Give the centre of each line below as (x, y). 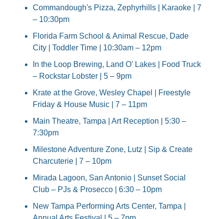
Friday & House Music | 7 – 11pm (90, 105)
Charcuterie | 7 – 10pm (72, 161)
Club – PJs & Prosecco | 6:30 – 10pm (97, 190)
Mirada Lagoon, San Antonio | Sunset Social (109, 178)
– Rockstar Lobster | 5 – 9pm (82, 76)
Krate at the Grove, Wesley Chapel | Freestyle (112, 93)
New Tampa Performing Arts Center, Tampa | (109, 206)
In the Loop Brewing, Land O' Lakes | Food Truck (117, 65)
